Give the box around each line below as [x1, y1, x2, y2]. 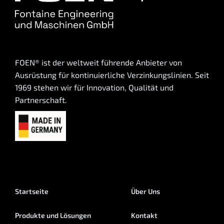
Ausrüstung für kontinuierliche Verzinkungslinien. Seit [15, 70, 209, 80]
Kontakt [131, 211, 157, 220]
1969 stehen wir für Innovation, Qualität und [15, 82, 173, 92]
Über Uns [131, 187, 160, 196]
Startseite [15, 187, 48, 196]
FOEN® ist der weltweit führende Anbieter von [15, 57, 182, 67]
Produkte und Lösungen [15, 211, 91, 220]
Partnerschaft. [15, 95, 67, 105]
